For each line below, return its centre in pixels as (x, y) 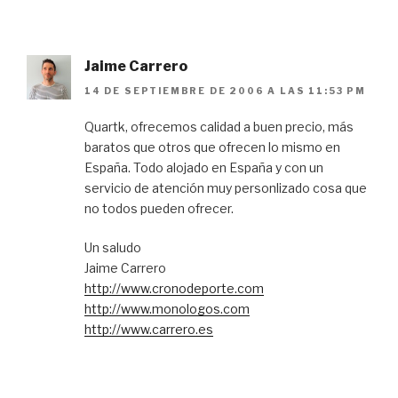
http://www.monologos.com (167, 309)
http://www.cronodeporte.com (174, 289)
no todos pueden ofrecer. (159, 209)
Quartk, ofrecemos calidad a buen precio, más (219, 127)
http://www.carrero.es (149, 330)
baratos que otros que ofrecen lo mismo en (212, 147)
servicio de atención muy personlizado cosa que (226, 188)
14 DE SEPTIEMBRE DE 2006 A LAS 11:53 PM (225, 91)
